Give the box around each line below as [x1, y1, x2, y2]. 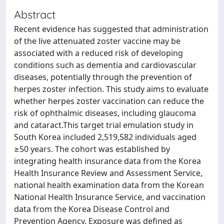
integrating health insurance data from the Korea [14, 155, 201, 166]
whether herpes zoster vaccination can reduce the [14, 95, 204, 106]
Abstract [14, 7, 55, 21]
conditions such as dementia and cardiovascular [14, 59, 196, 70]
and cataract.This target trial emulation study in [14, 119, 193, 130]
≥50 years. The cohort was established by [14, 143, 170, 154]
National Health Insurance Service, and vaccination [14, 191, 205, 202]
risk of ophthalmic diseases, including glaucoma [14, 107, 196, 118]
